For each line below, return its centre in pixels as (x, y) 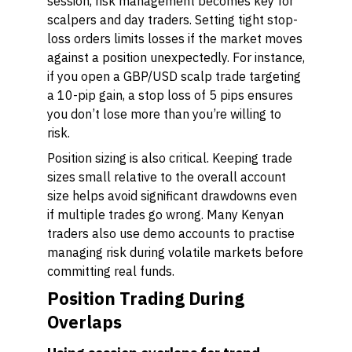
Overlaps (84, 322)
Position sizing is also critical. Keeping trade (170, 158)
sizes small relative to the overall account (167, 177)
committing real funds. (111, 271)
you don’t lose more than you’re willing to (164, 114)
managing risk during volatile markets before (175, 252)
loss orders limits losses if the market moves (175, 38)
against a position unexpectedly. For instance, (176, 57)
